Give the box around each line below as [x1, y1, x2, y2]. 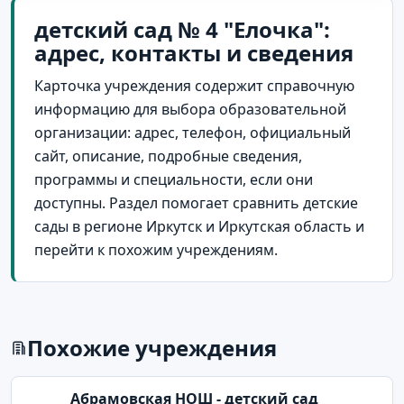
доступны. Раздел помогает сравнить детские [34, 192, 358, 213]
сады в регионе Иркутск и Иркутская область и [34, 216, 364, 236]
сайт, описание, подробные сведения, [34, 145, 302, 166]
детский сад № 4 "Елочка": [34, 14, 330, 44]
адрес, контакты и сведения [34, 37, 353, 68]
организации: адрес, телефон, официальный [34, 122, 351, 142]
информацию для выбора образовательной [34, 98, 346, 119]
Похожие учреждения [27, 332, 277, 363]
